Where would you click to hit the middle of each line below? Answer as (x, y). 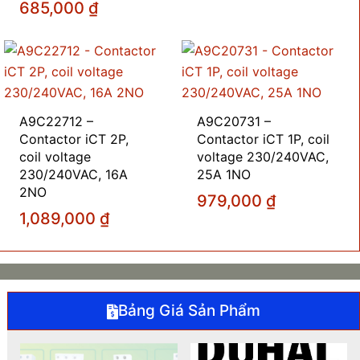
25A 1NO (224, 175)
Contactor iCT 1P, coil (264, 139)
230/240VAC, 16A (74, 175)
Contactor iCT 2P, (74, 139)
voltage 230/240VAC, (263, 157)
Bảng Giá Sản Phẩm (190, 311)
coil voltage (55, 157)
